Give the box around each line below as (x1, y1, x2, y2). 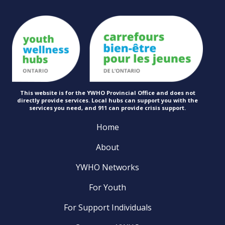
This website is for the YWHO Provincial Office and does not (20, 89, 195, 97)
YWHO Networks (76, 162, 139, 173)
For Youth (89, 182, 126, 193)
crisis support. (145, 104, 186, 112)
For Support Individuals (63, 202, 152, 213)
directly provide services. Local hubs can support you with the (17, 96, 198, 104)
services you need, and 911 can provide (29, 104, 145, 112)
